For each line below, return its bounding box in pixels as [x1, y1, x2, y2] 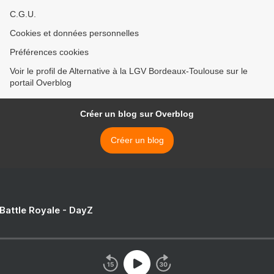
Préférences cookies [10, 47, 89, 57]
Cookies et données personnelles [10, 28, 139, 39]
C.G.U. [10, 9, 36, 20]
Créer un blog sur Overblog [80, 109, 194, 119]
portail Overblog [10, 78, 72, 88]
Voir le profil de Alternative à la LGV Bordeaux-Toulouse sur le [10, 66, 248, 76]
